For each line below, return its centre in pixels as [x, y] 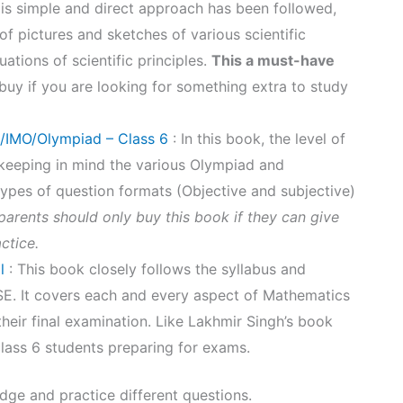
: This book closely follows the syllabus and [155, 269]
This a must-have [273, 61]
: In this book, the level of [257, 139]
